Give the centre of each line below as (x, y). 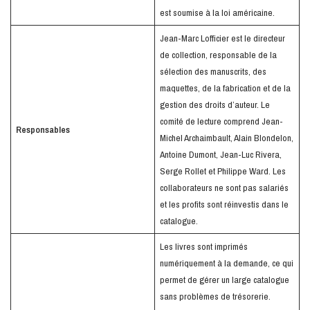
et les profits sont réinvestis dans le (224, 204)
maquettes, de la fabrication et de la (225, 88)
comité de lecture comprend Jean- (221, 121)
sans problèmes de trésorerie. (215, 297)
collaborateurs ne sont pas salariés (224, 188)
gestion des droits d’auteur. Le (215, 105)
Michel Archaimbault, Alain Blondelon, (226, 138)
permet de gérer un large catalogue (224, 280)
